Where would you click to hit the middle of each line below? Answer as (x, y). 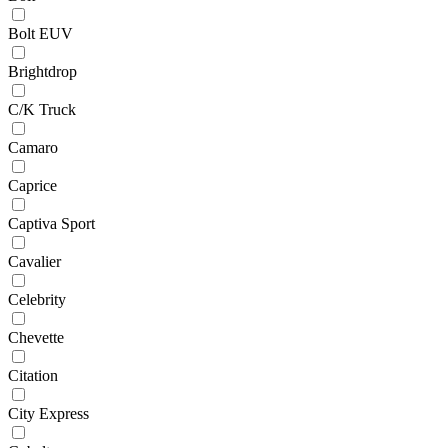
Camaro (33, 147)
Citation (33, 375)
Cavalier (34, 261)
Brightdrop (42, 71)
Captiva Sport (51, 223)
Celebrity (37, 299)
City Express (48, 413)
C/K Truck (42, 109)
